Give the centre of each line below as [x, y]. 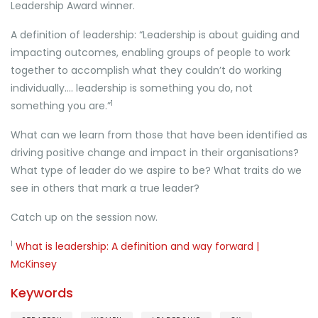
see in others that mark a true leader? [105, 188]
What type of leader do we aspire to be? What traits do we [156, 170]
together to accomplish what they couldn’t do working [146, 70]
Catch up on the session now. [84, 217]
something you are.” [61, 106]
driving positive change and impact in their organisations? [155, 153]
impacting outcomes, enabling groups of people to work [150, 53]
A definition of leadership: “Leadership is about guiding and [155, 35]
